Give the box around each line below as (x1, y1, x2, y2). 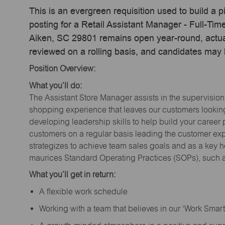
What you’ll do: (29, 80, 82, 90)
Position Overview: (29, 64, 95, 74)
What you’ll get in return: (29, 170, 116, 180)
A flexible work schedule (39, 186, 131, 196)
